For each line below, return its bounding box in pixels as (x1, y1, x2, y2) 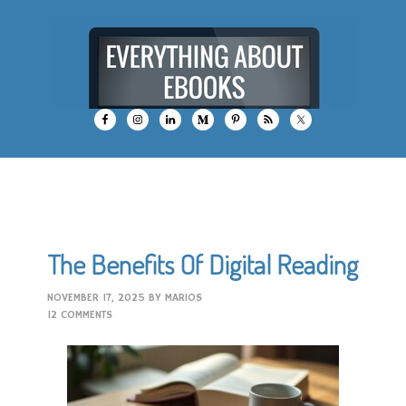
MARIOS (165, 291, 203, 304)
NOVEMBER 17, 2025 (47, 291, 146, 304)
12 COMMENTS (47, 308, 113, 322)
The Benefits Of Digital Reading (47, 246, 359, 281)
